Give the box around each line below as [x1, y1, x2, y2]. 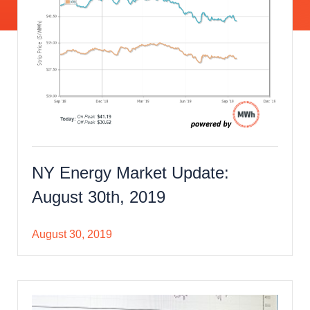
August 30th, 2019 [32, 187, 165, 206]
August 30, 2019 [32, 228, 112, 240]
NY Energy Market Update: [32, 163, 229, 182]
